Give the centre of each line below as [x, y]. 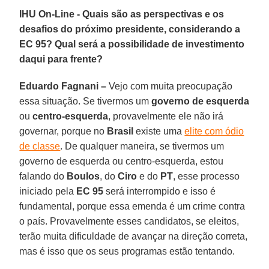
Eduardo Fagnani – [63, 86]
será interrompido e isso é [160, 191]
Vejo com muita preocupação [170, 86]
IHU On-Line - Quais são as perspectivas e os [122, 14]
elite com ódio [214, 131]
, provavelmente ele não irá [166, 116]
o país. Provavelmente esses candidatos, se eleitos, [129, 221]
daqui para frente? [61, 59]
